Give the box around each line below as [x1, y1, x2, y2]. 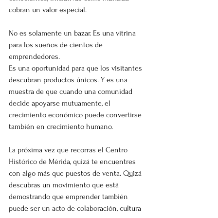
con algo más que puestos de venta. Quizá [9, 168, 144, 178]
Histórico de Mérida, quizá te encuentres [9, 157, 138, 166]
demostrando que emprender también [9, 192, 130, 201]
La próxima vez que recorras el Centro [9, 145, 129, 154]
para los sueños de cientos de [9, 40, 105, 49]
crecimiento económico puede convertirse [9, 110, 144, 119]
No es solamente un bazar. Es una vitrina [9, 28, 138, 37]
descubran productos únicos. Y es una [9, 75, 129, 84]
